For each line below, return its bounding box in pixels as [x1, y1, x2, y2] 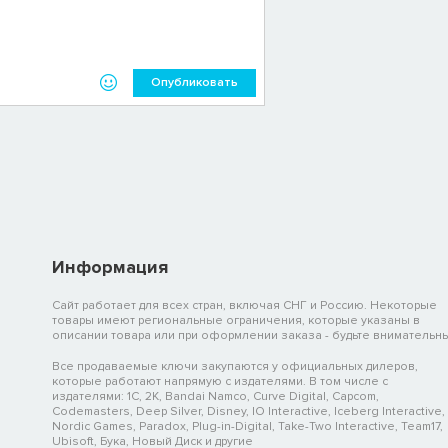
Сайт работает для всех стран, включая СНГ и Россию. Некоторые [52, 297, 437, 313]
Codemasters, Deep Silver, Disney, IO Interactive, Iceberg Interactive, [52, 403, 445, 419]
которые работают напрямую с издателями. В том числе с [52, 373, 388, 389]
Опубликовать [150, 74, 238, 90]
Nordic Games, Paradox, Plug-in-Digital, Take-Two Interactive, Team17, [52, 418, 443, 434]
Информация [52, 255, 168, 278]
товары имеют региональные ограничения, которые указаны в [52, 312, 420, 328]
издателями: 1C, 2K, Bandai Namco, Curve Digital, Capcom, [52, 388, 379, 404]
